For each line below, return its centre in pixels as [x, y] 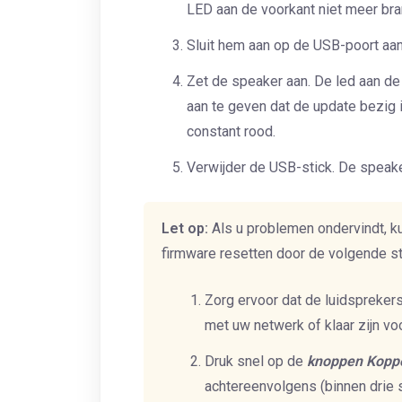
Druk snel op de [256, 361]
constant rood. [231, 131]
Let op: [185, 228]
